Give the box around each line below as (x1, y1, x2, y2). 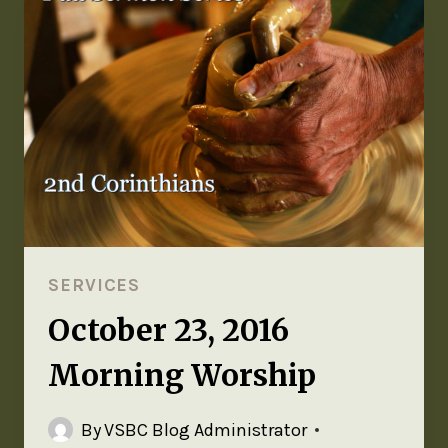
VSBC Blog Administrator (104, 418, 308, 441)
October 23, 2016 (48, 310, 289, 349)
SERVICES (48, 273, 141, 296)
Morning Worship (48, 355, 316, 394)
